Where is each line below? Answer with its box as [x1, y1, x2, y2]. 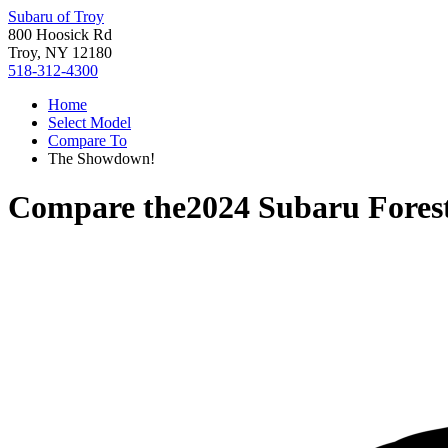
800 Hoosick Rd [8, 26, 112, 43]
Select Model [48, 114, 131, 131]
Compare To [48, 132, 127, 149]
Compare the [8, 189, 186, 226]
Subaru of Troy [8, 8, 104, 25]
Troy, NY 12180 [8, 44, 112, 61]
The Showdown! [48, 150, 155, 167]
